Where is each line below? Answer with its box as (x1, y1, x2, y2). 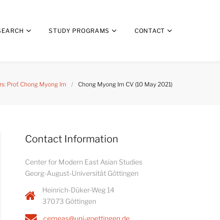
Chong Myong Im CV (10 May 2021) (78, 81, 172, 88)
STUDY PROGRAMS (49, 27, 110, 34)
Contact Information (25, 133, 118, 145)
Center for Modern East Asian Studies (25, 158, 142, 166)
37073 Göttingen (42, 197, 96, 205)
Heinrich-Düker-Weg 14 (42, 186, 114, 194)
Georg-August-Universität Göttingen (25, 169, 138, 177)
